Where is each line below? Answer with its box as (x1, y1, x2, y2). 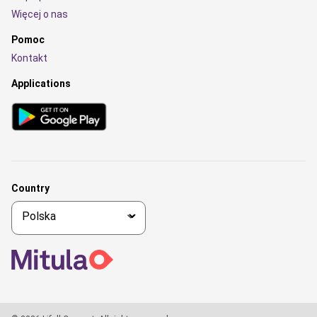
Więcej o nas (11, 8, 68, 20)
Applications (11, 78, 71, 89)
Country (11, 183, 50, 194)
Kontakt (11, 52, 47, 64)
